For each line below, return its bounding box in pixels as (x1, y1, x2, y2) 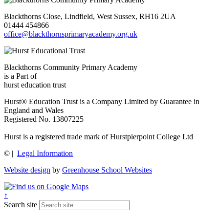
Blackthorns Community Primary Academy (4, 63, 137, 71)
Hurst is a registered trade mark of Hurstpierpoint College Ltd (4, 132, 193, 141)
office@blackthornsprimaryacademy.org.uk (4, 29, 137, 38)
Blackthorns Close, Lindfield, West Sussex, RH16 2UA (4, 12, 176, 21)
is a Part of (4, 71, 37, 80)
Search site (4, 200, 37, 209)
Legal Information (17, 149, 73, 157)
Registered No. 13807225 (4, 114, 84, 123)
